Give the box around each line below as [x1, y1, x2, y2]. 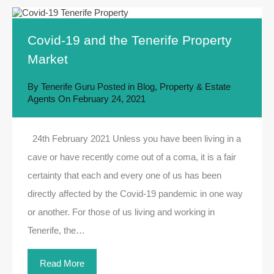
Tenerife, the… [28, 225, 85, 235]
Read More [40, 258, 84, 268]
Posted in [95, 81, 137, 92]
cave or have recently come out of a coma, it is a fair [28, 152, 236, 162]
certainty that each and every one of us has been [28, 170, 221, 180]
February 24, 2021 [73, 94, 146, 104]
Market [28, 52, 68, 66]
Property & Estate [160, 81, 231, 92]
